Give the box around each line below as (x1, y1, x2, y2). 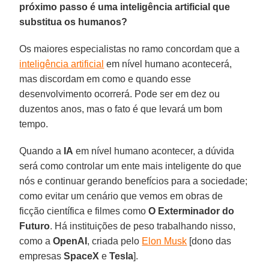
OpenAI (53, 235, 88, 246)
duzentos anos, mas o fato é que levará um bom (19, 103, 223, 114)
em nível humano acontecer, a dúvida (73, 145, 235, 156)
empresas (19, 250, 64, 261)
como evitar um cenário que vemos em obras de (19, 190, 223, 201)
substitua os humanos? (19, 16, 128, 27)
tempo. (19, 118, 49, 129)
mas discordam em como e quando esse (19, 73, 192, 84)
